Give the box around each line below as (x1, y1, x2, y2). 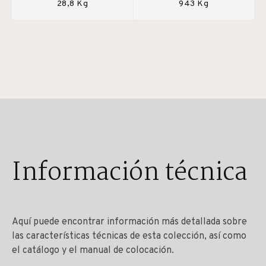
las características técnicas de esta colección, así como (12, 230, 246, 242)
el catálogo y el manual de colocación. (12, 244, 174, 256)
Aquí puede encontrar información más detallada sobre (12, 216, 247, 228)
